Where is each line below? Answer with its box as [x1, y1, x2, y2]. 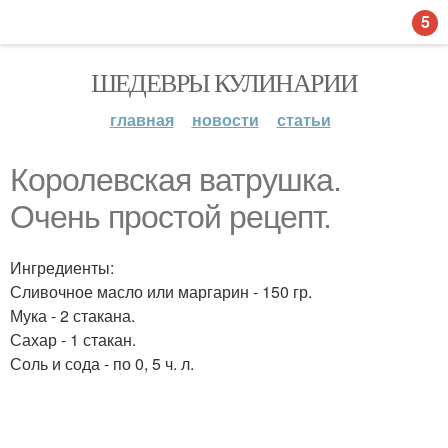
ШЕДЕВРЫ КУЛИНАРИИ [90, 65, 358, 99]
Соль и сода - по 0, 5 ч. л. [10, 352, 194, 375]
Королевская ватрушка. [10, 162, 341, 198]
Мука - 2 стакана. [10, 304, 135, 327]
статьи [276, 108, 331, 131]
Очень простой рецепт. [10, 199, 331, 235]
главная [109, 108, 174, 131]
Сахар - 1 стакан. [10, 328, 136, 351]
